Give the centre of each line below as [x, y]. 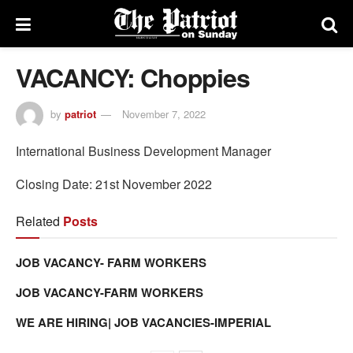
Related [38, 221]
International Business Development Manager [143, 150]
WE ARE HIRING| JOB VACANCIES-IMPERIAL [143, 322]
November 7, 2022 [164, 113]
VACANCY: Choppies [133, 77]
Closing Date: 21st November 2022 [114, 184]
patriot [80, 113]
